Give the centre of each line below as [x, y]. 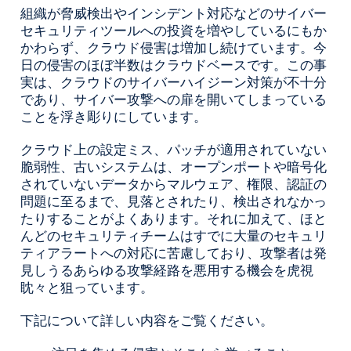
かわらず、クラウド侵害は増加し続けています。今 [174, 47]
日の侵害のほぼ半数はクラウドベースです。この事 [174, 64]
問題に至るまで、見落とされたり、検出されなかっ [174, 201]
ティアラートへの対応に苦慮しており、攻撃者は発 [174, 252]
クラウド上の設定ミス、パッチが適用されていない [174, 149]
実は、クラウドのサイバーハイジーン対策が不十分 [174, 81]
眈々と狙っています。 [87, 287]
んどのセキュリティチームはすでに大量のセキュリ [174, 235]
